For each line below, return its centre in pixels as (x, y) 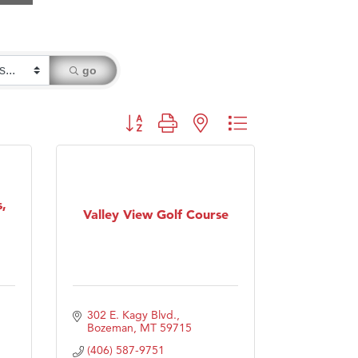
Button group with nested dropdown (207, 123)
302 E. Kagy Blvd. (131, 314)
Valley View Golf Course (155, 215)
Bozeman (110, 327)
